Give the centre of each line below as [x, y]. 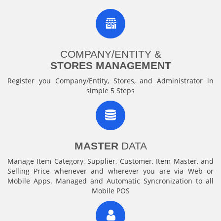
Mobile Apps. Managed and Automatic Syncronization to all [110, 181]
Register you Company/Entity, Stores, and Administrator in [110, 80]
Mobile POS [110, 190]
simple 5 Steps [110, 90]
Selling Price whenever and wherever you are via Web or [110, 171]
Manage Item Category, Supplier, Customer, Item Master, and [110, 161]
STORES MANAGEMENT [110, 65]
